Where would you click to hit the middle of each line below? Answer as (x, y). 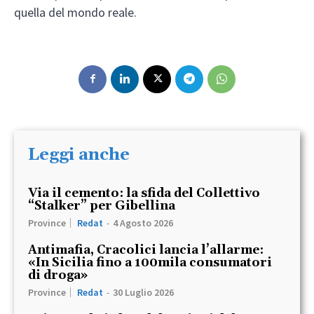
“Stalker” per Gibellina (102, 206)
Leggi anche (79, 155)
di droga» (58, 275)
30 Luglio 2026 (143, 292)
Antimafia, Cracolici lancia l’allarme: (146, 250)
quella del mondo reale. (75, 12)
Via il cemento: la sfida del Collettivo (144, 193)
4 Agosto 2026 (143, 223)
